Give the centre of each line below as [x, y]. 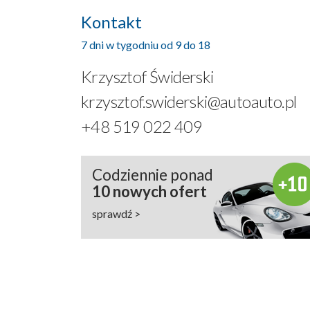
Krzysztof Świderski [147, 77]
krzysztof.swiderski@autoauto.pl [189, 102]
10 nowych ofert [149, 192]
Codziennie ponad [153, 175]
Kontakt [111, 22]
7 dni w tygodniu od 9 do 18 [146, 45]
